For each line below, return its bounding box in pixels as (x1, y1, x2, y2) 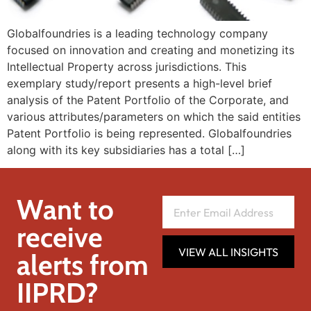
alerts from (17, 248, 149, 283)
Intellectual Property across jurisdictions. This (7, 59, 246, 74)
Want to (17, 192, 114, 227)
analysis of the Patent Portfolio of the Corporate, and (7, 92, 289, 107)
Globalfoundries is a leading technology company (7, 26, 268, 40)
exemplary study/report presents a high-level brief (7, 76, 272, 90)
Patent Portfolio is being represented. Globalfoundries (7, 126, 292, 140)
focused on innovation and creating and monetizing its (7, 42, 294, 57)
